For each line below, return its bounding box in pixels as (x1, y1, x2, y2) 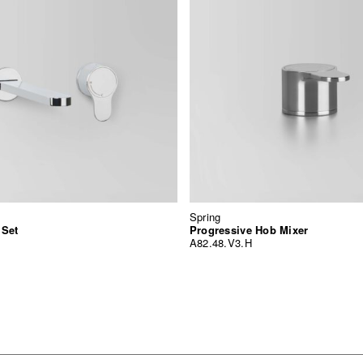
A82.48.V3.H (189, 234, 252, 250)
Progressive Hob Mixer (189, 221, 309, 237)
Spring (189, 208, 221, 224)
